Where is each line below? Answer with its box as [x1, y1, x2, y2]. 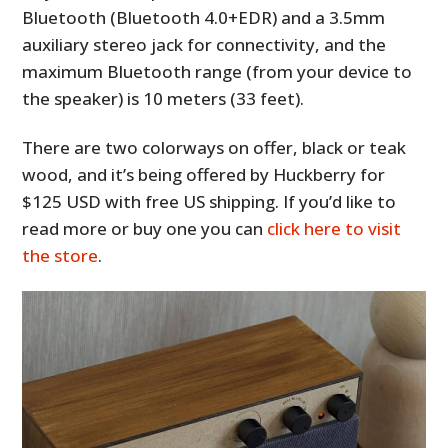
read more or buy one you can [22, 217, 268, 241]
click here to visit [267, 217, 402, 241]
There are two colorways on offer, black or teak [22, 136, 407, 160]
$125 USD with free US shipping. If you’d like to [22, 190, 397, 214]
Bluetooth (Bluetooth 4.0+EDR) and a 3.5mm [22, 6, 386, 30]
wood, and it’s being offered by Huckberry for [22, 163, 386, 187]
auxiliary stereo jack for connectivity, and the [22, 33, 387, 57]
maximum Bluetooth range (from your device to [22, 60, 413, 84]
